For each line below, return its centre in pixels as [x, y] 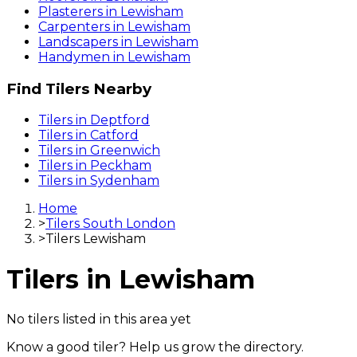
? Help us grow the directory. [211, 347]
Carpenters [74, 26]
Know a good [50, 347]
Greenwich [125, 151]
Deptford [120, 120]
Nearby [120, 88]
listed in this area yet [125, 320]
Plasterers [71, 11]
